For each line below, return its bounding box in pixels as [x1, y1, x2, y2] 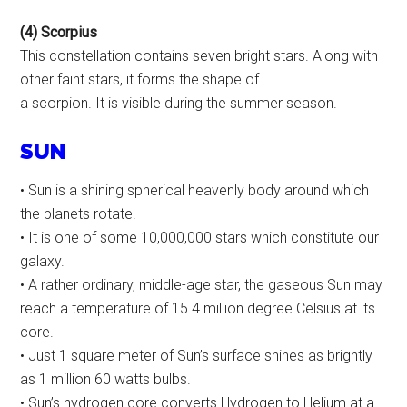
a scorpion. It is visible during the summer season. [20, 94, 338, 113]
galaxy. [20, 253, 65, 271]
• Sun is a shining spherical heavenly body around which [20, 182, 370, 200]
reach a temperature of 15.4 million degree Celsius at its [20, 300, 376, 318]
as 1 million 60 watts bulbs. [20, 371, 192, 389]
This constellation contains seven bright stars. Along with [20, 47, 379, 65]
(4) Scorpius [20, 24, 98, 42]
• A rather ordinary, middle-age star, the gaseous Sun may [20, 276, 383, 294]
